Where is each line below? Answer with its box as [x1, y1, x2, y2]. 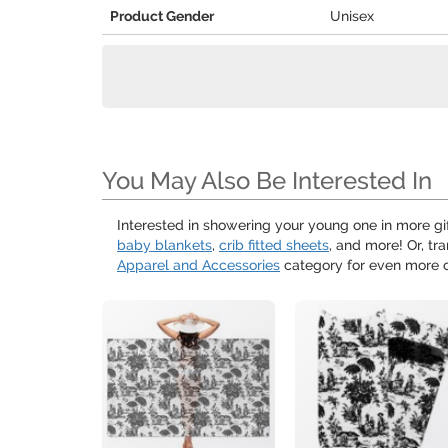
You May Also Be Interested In [102, 166, 432, 195]
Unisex [330, 8, 374, 24]
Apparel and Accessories [117, 257, 280, 273]
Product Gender [110, 8, 214, 24]
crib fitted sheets [219, 237, 329, 253]
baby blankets [117, 237, 212, 253]
